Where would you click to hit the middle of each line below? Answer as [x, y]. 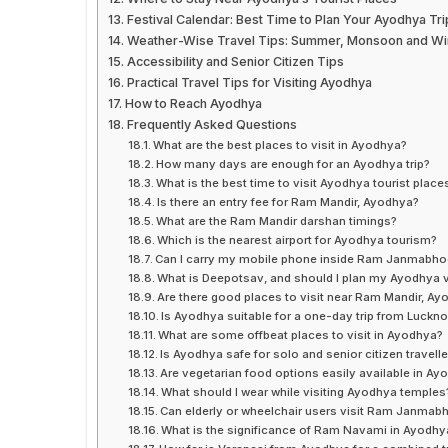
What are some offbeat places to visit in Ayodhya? [301, 335]
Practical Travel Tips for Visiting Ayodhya [249, 83]
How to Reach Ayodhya [193, 104]
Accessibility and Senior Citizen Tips [235, 62]
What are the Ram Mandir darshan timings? [277, 221]
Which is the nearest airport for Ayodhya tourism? [297, 240]
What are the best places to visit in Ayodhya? [280, 145]
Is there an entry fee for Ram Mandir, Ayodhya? [288, 202]
